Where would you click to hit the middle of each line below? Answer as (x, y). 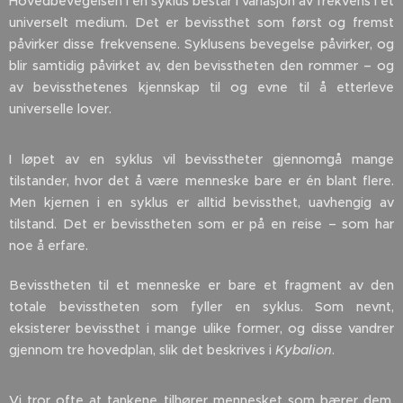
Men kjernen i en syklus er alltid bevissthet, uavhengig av (201, 203)
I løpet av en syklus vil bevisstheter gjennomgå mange (201, 160)
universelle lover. (60, 109)
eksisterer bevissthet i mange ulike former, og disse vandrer (201, 329)
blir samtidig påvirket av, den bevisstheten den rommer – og (201, 66)
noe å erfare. (49, 246)
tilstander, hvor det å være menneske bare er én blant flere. (201, 181)
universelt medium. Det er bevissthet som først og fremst (201, 23)
